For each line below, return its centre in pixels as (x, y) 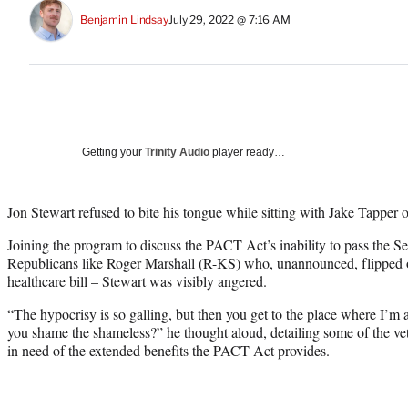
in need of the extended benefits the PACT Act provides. (168, 350)
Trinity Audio (177, 152)
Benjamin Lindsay (124, 20)
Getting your (113, 152)
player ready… (247, 152)
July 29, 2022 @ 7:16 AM (229, 20)
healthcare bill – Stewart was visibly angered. (137, 280)
